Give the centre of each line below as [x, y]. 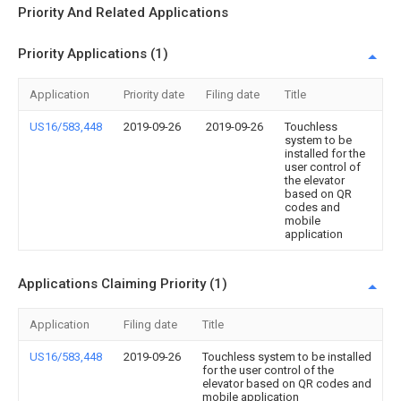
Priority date [154, 94]
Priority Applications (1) [93, 54]
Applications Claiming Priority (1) [123, 284]
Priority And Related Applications [123, 13]
